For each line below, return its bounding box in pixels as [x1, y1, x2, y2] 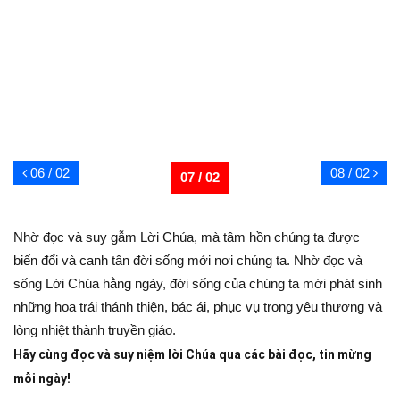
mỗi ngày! [13, 371, 71, 386]
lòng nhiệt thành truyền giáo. [13, 322, 176, 337]
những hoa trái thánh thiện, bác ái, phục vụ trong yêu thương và [13, 299, 382, 314]
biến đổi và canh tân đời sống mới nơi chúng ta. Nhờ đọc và [13, 253, 362, 268]
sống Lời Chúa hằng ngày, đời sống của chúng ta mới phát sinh [13, 276, 382, 291]
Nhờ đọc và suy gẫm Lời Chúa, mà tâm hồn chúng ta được [13, 229, 360, 245]
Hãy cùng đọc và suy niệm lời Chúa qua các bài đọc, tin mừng [13, 347, 371, 362]
